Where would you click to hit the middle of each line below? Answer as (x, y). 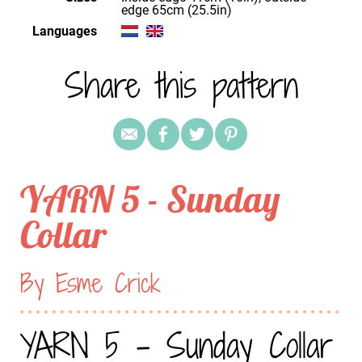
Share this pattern (181, 85)
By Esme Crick (90, 282)
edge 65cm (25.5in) (177, 10)
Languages (65, 31)
